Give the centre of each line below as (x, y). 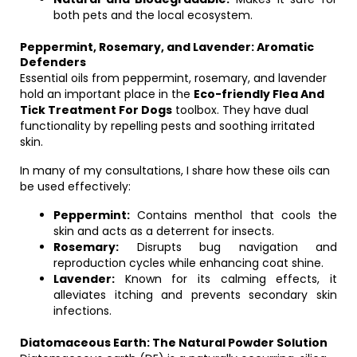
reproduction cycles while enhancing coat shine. (188, 263)
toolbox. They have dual (240, 110)
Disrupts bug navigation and (228, 247)
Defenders (53, 62)
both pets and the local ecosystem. (153, 15)
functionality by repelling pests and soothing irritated (167, 126)
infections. (82, 311)
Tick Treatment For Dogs (96, 110)
